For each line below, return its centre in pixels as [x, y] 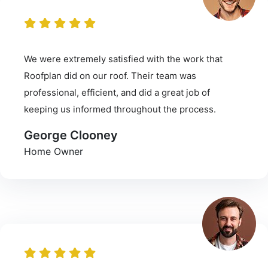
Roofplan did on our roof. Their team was [110, 75]
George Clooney [71, 135]
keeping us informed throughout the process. [120, 109]
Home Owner [54, 151]
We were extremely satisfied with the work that [123, 59]
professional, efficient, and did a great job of [117, 92]
